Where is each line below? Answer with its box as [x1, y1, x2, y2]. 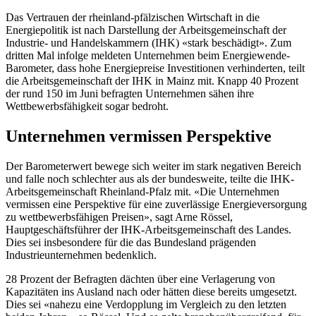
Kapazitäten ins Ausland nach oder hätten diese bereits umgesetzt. [6, 286, 297, 298]
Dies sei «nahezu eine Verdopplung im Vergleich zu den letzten [6, 298, 286, 310]
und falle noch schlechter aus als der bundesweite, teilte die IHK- [6, 173, 294, 185]
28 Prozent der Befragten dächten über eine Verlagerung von [6, 273, 275, 285]
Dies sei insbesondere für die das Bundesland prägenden [6, 236, 256, 248]
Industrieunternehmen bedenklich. [6, 249, 157, 261]
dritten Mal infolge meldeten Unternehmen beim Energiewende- [6, 49, 290, 62]
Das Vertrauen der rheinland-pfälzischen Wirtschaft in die [6, 11, 260, 24]
